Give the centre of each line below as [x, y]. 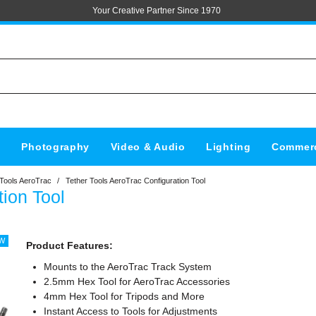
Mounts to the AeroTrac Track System [128, 267]
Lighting [229, 147]
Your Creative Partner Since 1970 [157, 11]
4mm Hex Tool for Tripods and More [124, 297]
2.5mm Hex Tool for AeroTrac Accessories [137, 282]
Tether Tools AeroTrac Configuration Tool [135, 181]
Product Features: [70, 246]
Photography [56, 147]
